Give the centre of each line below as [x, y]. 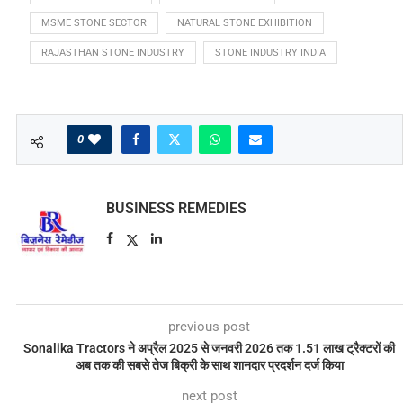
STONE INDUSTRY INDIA [270, 53]
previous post [210, 327]
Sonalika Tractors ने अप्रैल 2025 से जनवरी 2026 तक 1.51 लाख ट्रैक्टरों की [210, 349]
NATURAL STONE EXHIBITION [244, 23]
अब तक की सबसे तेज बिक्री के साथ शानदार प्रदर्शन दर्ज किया [209, 366]
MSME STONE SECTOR [94, 23]
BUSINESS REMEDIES [176, 209]
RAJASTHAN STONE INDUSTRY [112, 53]
